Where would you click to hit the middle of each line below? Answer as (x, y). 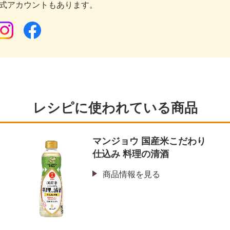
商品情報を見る (131, 175)
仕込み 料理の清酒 (131, 154)
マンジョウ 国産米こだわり (149, 141)
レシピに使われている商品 (115, 108)
